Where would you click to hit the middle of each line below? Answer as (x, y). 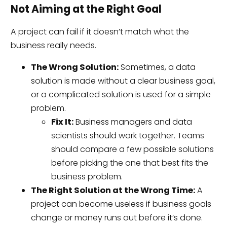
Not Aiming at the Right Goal (86, 9)
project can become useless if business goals (121, 204)
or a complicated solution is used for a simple (121, 94)
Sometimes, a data (157, 67)
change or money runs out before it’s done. (117, 217)
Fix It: (62, 122)
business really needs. (53, 45)
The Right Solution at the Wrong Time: (113, 190)
